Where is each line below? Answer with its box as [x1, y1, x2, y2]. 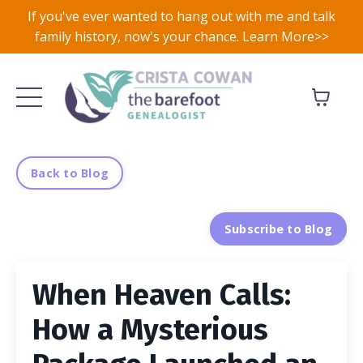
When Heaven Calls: [32, 276, 291, 313]
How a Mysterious [32, 311, 268, 348]
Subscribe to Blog [224, 220, 332, 237]
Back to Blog [31, 164, 109, 181]
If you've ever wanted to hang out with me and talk [28, 7, 335, 25]
